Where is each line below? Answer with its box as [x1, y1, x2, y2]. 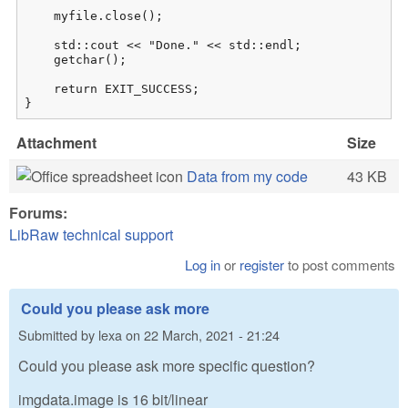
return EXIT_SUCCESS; [25, 81, 199, 96]
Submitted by [18, 325, 98, 345]
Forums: [9, 201, 71, 223]
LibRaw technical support [9, 223, 173, 245]
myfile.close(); [25, 8, 163, 23]
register [240, 254, 285, 274]
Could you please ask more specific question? [18, 354, 315, 376]
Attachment [16, 131, 97, 153]
